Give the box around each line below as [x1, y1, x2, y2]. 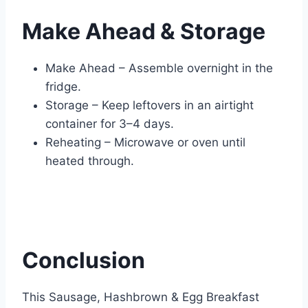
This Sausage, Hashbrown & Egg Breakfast [22, 290, 259, 305]
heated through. [45, 154, 134, 168]
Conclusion [22, 247, 145, 274]
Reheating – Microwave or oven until [45, 135, 245, 150]
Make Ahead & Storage [22, 18, 265, 45]
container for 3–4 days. [45, 117, 174, 131]
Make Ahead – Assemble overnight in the [45, 61, 273, 76]
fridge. [45, 80, 81, 94]
